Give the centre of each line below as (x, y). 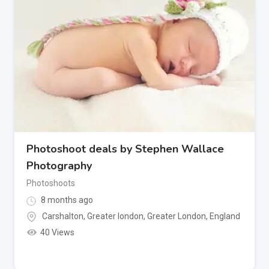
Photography (59, 166)
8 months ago (66, 200)
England (225, 216)
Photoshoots (51, 183)
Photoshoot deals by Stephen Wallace (125, 149)
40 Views (57, 232)
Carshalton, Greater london (93, 216)
